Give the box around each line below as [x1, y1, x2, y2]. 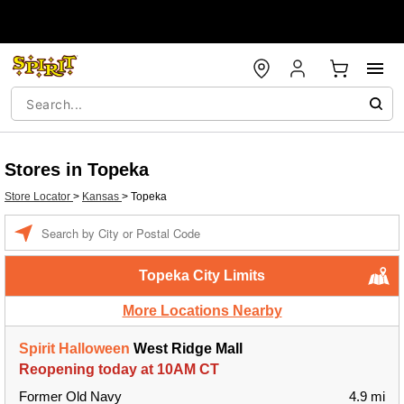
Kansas [82, 190, 122, 203]
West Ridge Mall [130, 341, 243, 356]
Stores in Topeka [5, 160, 149, 179]
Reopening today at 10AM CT [19, 362, 219, 377]
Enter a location [41, 217, 117, 230]
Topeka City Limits [139, 268, 265, 283]
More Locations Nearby [122, 303, 282, 318]
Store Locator [5, 190, 73, 203]
